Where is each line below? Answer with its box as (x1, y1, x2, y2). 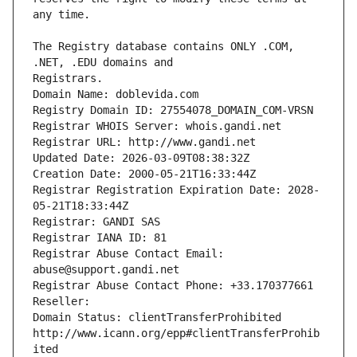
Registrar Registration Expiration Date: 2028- (33, 183, 320, 197)
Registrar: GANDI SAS (33, 215, 160, 229)
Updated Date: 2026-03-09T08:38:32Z (33, 151, 249, 165)
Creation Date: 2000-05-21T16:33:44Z (33, 167, 256, 181)
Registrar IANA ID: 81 (33, 231, 167, 245)
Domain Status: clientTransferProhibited (33, 311, 281, 324)
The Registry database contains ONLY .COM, (33, 40, 294, 53)
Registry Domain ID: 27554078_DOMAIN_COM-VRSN (33, 104, 313, 117)
